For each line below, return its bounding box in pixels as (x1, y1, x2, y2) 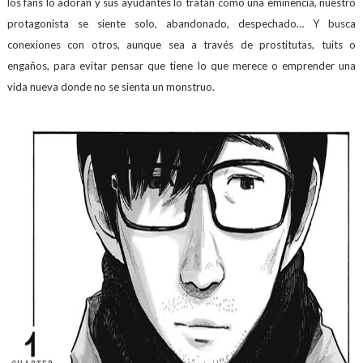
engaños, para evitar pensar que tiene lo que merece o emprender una (6, 59, 357, 72)
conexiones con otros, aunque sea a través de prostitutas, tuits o (6, 38, 357, 51)
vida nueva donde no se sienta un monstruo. (6, 80, 215, 93)
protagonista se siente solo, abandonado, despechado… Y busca (6, 17, 357, 30)
